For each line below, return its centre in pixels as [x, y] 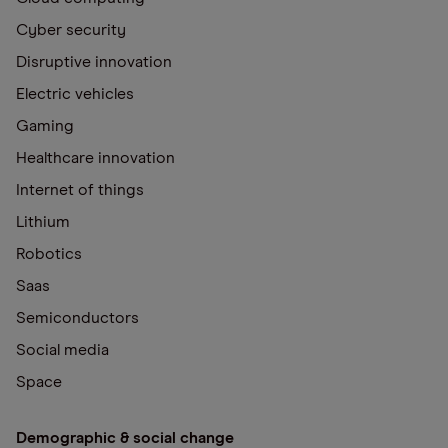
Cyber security [71, 30]
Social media [62, 350]
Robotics [49, 254]
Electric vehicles [75, 94]
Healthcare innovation [95, 158]
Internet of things [80, 190]
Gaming [45, 126]
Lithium [43, 222]
